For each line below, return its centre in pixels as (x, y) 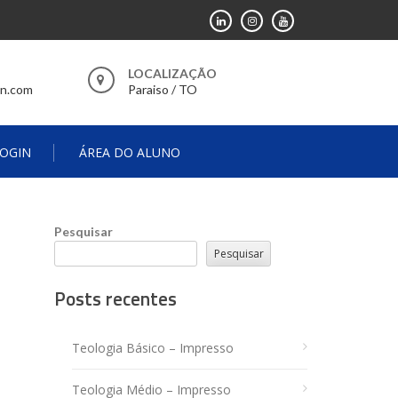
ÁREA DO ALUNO (130, 152)
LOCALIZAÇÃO (172, 73)
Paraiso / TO (162, 89)
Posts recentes (115, 298)
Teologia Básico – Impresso (153, 348)
